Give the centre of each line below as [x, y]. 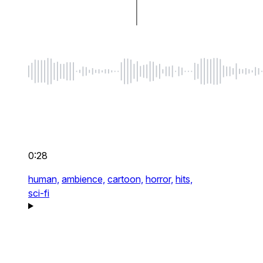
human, [44, 179]
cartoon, [125, 179]
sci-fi [39, 193]
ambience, [83, 179]
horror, [159, 179]
